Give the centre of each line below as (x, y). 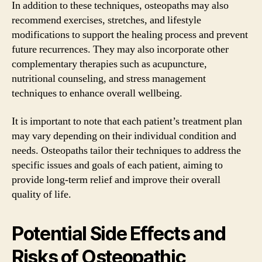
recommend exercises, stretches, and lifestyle (106, 20)
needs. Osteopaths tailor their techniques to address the (126, 150)
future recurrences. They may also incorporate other (120, 49)
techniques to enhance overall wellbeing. (97, 93)
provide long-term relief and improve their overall (116, 180)
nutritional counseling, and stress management (109, 79)
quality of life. (42, 194)
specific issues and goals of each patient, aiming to (117, 165)
